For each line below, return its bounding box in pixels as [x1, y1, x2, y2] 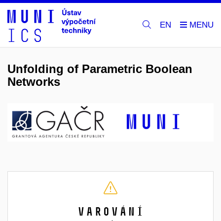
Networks [7, 75, 60, 88]
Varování [77, 204, 144, 219]
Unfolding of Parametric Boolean [7, 62, 192, 75]
